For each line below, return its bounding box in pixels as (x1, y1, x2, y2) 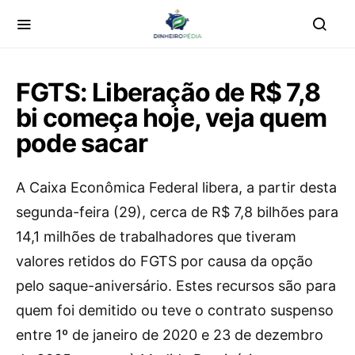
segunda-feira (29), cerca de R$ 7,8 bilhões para (16, 204, 338, 220)
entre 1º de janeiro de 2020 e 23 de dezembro (16, 326, 323, 343)
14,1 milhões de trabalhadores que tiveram (16, 228, 296, 245)
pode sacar (16, 128, 147, 158)
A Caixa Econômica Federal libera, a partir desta (16, 179, 337, 196)
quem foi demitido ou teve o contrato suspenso (16, 302, 334, 319)
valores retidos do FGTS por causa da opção (16, 253, 313, 269)
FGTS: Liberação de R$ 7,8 (16, 77, 321, 108)
